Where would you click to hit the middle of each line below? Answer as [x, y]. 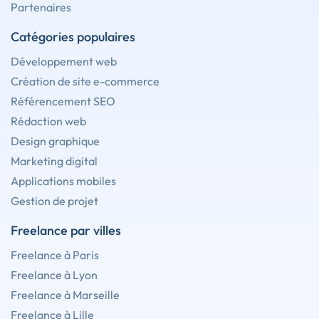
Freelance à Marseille [65, 295]
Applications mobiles [63, 181]
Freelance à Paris [55, 255]
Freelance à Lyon [54, 275]
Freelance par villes [66, 230]
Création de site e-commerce [85, 81]
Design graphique [55, 141]
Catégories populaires [73, 37]
